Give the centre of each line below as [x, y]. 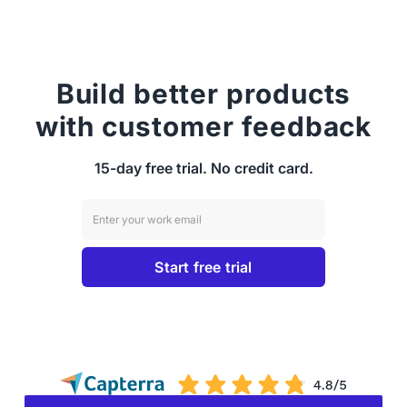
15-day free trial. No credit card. [203, 168]
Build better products [203, 93]
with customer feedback [203, 126]
